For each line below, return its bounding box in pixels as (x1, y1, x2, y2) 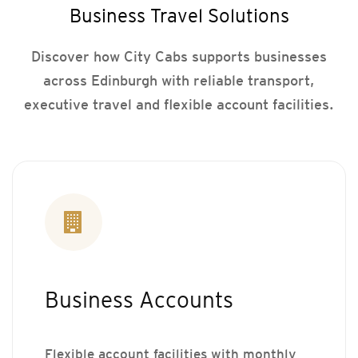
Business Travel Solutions (69, 3, 289, 27)
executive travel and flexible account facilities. (24, 95, 334, 113)
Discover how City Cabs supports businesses (31, 47, 327, 65)
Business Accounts (45, 285, 233, 313)
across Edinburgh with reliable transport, (43, 71, 315, 89)
